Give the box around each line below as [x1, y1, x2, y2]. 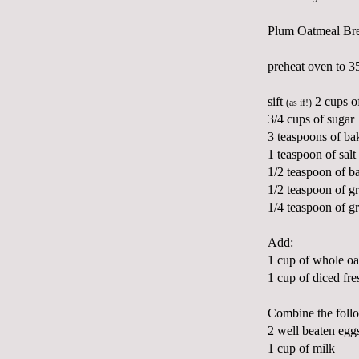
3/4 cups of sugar [268, 112, 354, 127]
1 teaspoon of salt [268, 147, 356, 162]
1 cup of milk [268, 341, 335, 356]
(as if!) [286, 97, 312, 109]
